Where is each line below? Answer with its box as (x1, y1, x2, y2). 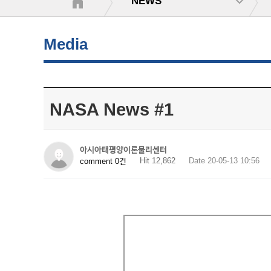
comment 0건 (80, 156, 126, 166)
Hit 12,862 (140, 156, 175, 165)
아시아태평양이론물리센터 (80, 145, 167, 154)
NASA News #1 (50, 100, 174, 119)
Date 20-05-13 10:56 (189, 156, 260, 165)
